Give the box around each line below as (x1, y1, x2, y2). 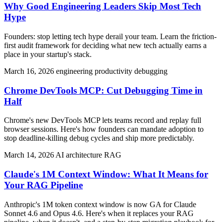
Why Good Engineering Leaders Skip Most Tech (4, 1, 201, 12)
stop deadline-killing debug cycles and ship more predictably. (4, 134, 194, 143)
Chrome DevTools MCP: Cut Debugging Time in (4, 85, 203, 96)
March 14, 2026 (4, 151, 55, 160)
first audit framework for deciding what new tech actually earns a (4, 41, 207, 50)
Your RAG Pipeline (4, 180, 83, 191)
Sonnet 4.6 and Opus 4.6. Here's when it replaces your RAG (4, 209, 194, 218)
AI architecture (55, 151, 104, 160)
